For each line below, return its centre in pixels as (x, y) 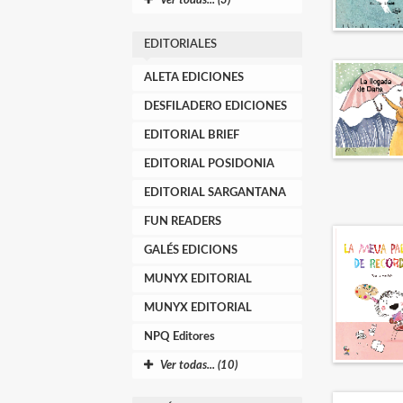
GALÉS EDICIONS (191, 251)
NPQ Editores (179, 337)
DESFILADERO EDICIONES (215, 107)
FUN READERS (183, 222)
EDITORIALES (180, 44)
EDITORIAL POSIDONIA (209, 164)
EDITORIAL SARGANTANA (215, 193)
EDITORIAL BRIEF (192, 135)
